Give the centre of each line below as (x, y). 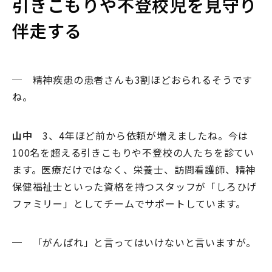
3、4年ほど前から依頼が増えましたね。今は (141, 136)
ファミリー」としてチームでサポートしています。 (129, 204)
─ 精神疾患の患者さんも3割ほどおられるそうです (133, 80)
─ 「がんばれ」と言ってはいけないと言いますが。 (134, 243)
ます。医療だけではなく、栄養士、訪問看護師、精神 (134, 170)
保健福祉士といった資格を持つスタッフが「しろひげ (135, 187)
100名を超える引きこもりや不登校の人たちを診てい (133, 153)
